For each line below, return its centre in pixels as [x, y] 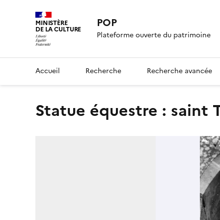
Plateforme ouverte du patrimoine [154, 35]
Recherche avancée [179, 71]
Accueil [48, 71]
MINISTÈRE [52, 23]
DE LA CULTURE [58, 29]
